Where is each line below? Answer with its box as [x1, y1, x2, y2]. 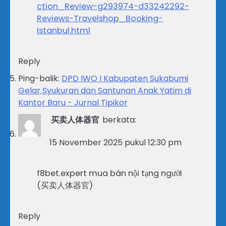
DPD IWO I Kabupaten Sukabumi [62, 72, 188, 84]
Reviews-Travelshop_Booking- [37, 12, 163, 24]
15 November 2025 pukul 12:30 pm [49, 136, 182, 148]
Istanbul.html [37, 24, 90, 36]
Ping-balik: [18, 72, 62, 84]
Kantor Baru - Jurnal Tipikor [18, 96, 128, 108]
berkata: [102, 114, 136, 126]
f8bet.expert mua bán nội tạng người [37, 167, 182, 179]
